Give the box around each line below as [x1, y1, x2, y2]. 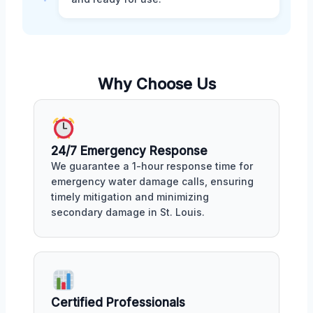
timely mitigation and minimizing [51, 190, 209, 203]
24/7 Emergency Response [51, 143, 208, 158]
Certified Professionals [51, 296, 185, 310]
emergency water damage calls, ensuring [51, 175, 254, 187]
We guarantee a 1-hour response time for [51, 159, 253, 172]
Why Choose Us [97, 74, 216, 93]
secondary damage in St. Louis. [51, 205, 205, 218]
